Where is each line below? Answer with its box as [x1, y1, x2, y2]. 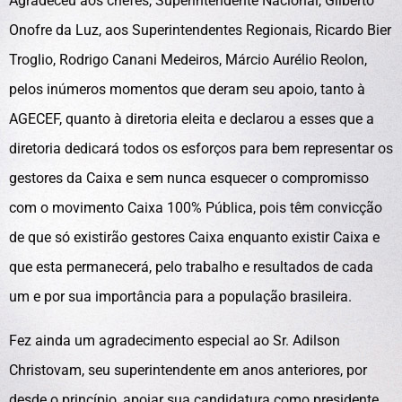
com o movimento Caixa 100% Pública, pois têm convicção [9, 199, 382, 216]
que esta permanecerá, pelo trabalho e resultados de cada [9, 258, 373, 275]
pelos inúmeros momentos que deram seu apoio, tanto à [9, 81, 365, 98]
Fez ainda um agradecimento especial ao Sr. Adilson [9, 332, 340, 349]
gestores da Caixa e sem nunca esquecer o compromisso [9, 170, 369, 187]
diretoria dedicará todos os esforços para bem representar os [9, 140, 393, 157]
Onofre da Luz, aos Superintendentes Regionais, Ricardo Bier [9, 22, 391, 39]
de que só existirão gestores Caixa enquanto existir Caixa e [9, 229, 380, 246]
